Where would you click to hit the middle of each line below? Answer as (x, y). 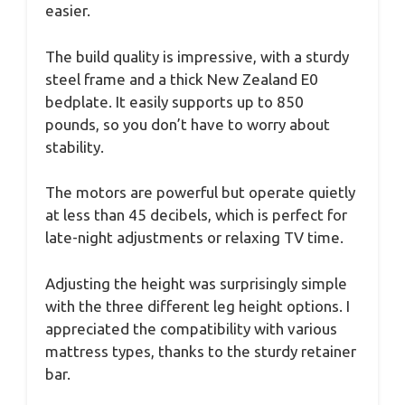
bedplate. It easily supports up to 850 (174, 101)
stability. (75, 146)
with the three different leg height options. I (198, 306)
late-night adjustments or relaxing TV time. (194, 238)
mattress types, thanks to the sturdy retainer (201, 351)
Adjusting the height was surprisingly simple (196, 283)
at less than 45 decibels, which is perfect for (196, 215)
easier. (68, 11)
